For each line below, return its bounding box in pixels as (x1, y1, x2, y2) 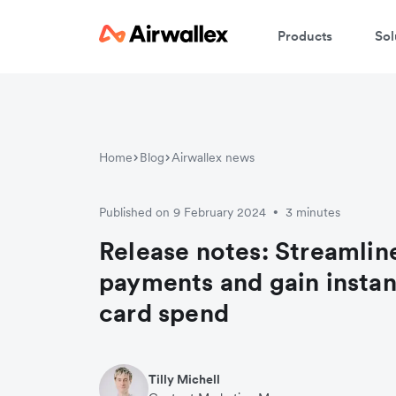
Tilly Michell (148, 371, 220, 388)
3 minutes (286, 204, 340, 221)
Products (278, 27, 332, 44)
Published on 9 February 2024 (99, 204, 266, 221)
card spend (99, 297, 229, 330)
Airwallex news (171, 149, 255, 166)
